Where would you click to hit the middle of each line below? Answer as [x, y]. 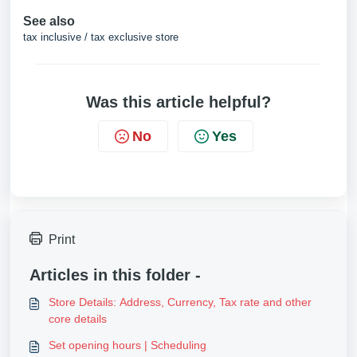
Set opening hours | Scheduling [127, 345]
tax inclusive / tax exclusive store [101, 37]
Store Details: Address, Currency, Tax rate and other [180, 302]
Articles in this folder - [115, 275]
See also [49, 21]
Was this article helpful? [178, 102]
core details [78, 318]
